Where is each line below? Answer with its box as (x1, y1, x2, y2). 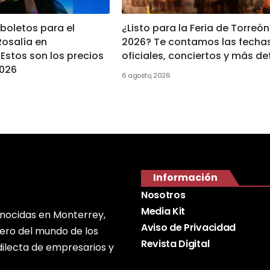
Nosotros (141, 188, 186, 202)
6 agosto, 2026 (122, 71, 171, 80)
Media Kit (141, 204, 186, 218)
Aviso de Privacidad (141, 221, 236, 234)
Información (153, 171, 218, 184)
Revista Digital (141, 237, 210, 251)
